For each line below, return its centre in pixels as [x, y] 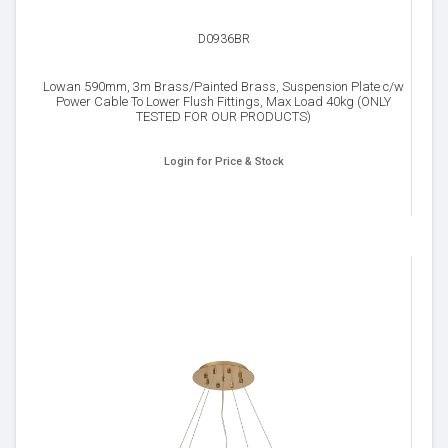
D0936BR [223, 39]
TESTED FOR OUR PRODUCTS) [223, 116]
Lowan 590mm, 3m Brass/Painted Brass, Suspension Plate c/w [223, 86]
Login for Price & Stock [223, 161]
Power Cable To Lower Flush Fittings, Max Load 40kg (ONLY [223, 101]
